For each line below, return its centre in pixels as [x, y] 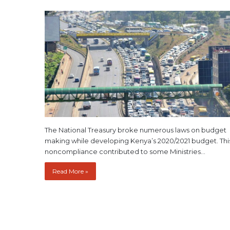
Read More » [70, 171]
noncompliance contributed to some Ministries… [125, 152]
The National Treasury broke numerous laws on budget [136, 130]
